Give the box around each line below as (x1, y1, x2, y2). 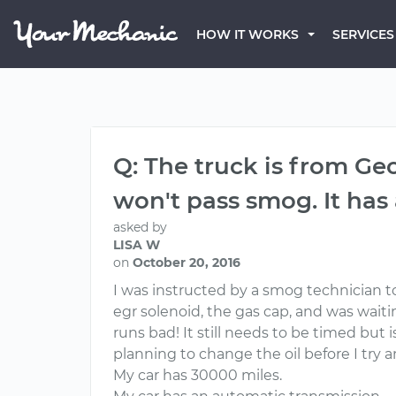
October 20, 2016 (133, 255, 240, 270)
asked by (113, 219, 167, 235)
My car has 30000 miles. (113, 367, 282, 384)
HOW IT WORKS (196, 27, 299, 42)
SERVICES (332, 27, 394, 42)
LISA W (113, 237, 160, 253)
